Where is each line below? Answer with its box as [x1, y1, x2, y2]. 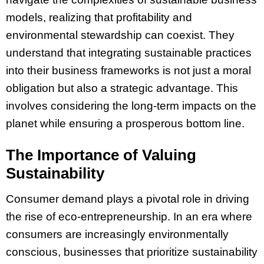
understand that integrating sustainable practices [6, 47, 252, 60]
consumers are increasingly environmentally [6, 228, 229, 241]
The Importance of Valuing [6, 146, 196, 164]
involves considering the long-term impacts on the [6, 100, 256, 113]
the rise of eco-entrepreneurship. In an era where [6, 210, 252, 223]
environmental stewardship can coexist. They [6, 29, 235, 42]
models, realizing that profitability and [6, 11, 192, 24]
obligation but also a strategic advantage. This [6, 82, 238, 95]
